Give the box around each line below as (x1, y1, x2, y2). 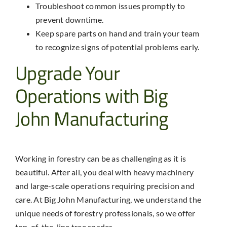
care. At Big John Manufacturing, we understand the (15, 195, 201, 205)
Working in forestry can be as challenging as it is (15, 154, 186, 164)
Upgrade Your (15, 58, 120, 88)
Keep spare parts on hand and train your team (35, 28, 200, 39)
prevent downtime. (35, 15, 105, 25)
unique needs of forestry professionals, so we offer (15, 208, 196, 218)
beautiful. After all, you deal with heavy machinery (15, 167, 194, 177)
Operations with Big (15, 81, 168, 111)
